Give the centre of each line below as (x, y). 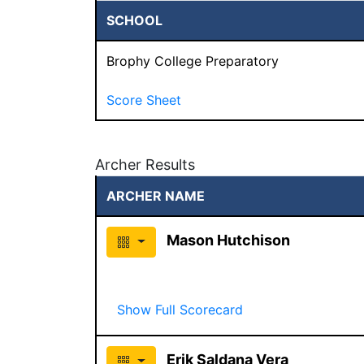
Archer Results (145, 164)
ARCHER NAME (156, 195)
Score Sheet (144, 100)
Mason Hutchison (228, 240)
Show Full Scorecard (180, 309)
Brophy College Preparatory (193, 61)
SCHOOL (134, 20)
